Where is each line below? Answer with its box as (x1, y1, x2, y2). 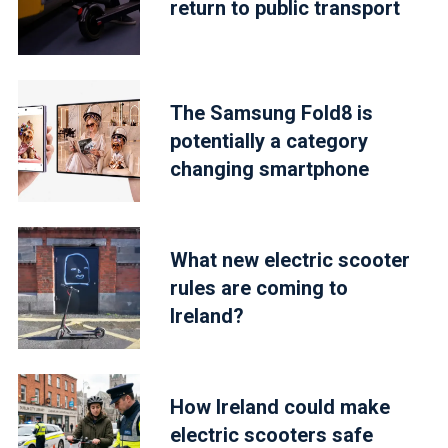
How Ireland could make (169, 394, 390, 419)
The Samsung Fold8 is (169, 101, 373, 126)
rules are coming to (169, 275, 348, 300)
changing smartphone (169, 157, 369, 182)
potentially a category (169, 129, 368, 154)
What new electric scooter (169, 247, 410, 272)
